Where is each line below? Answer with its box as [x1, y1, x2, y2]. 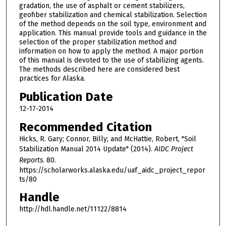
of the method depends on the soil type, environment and [19, 20, 206, 29]
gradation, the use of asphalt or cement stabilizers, [19, 2, 185, 11]
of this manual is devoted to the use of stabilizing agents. [19, 56, 204, 65]
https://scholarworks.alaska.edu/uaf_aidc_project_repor [19, 165, 205, 175]
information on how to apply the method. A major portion [19, 47, 203, 56]
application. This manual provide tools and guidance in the [19, 29, 207, 38]
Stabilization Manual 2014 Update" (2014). [19, 144, 154, 153]
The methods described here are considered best [19, 65, 180, 74]
